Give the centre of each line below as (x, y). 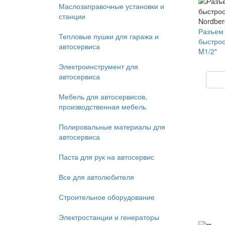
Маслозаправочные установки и (111, 6)
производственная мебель (102, 106)
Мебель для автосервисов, (103, 96)
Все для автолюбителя (96, 177)
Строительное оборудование (107, 197)
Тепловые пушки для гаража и (109, 36)
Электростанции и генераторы (109, 217)
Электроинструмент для (98, 66)
